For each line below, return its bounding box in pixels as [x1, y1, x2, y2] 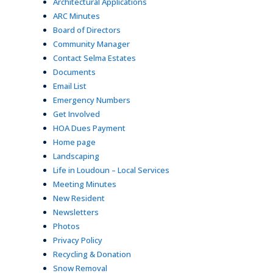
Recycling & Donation [53, 249, 131, 260]
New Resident [53, 193, 105, 204]
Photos [53, 221, 80, 232]
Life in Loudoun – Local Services [53, 165, 169, 176]
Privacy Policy [53, 235, 102, 246]
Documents [53, 66, 96, 78]
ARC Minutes [53, 10, 100, 22]
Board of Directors [53, 24, 121, 36]
